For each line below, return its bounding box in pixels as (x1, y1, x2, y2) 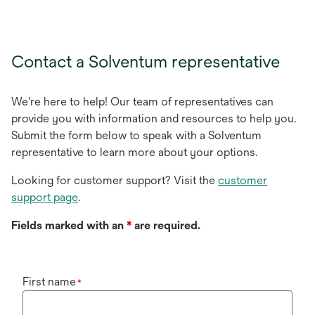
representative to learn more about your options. (11, 146, 257, 159)
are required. (131, 219, 200, 232)
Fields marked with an (11, 219, 124, 232)
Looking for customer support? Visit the (11, 174, 218, 187)
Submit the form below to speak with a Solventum (11, 129, 262, 142)
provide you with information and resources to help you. (11, 112, 296, 125)
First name (22, 275, 76, 288)
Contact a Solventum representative (11, 51, 280, 71)
